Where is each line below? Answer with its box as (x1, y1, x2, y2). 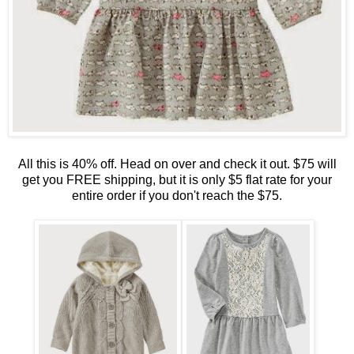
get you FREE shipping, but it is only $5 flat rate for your (22, 172, 332, 186)
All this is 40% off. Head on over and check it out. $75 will (17, 156, 337, 171)
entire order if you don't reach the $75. (72, 188, 282, 202)
